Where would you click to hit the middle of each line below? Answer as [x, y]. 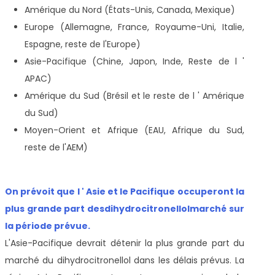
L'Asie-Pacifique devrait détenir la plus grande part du [125, 243]
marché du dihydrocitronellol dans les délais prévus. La [125, 260]
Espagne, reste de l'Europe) [83, 44]
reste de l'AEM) [56, 147]
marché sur [217, 208]
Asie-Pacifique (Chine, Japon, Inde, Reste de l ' [134, 61]
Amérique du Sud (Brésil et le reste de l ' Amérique [134, 95]
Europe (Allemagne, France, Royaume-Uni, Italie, [134, 27]
